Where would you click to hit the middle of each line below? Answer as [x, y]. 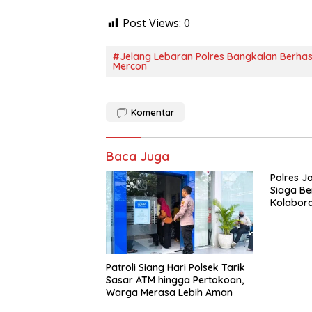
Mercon [130, 67]
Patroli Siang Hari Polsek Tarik [175, 268]
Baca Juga [138, 157]
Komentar [153, 112]
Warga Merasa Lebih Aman [169, 293]
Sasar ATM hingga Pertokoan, [175, 280]
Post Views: [152, 23]
